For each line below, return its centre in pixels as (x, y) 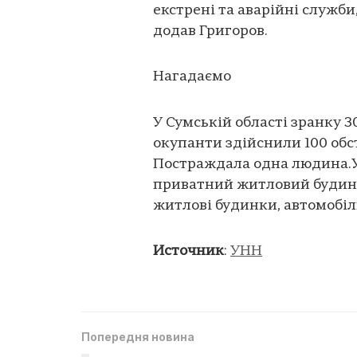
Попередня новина (138, 336)
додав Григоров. (210, 31)
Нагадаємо (192, 77)
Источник (188, 252)
